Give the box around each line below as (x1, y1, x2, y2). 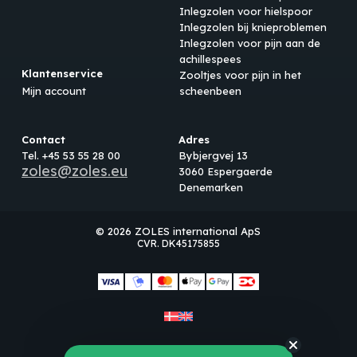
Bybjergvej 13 (178, 148, 248, 162)
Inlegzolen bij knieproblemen (178, 21, 327, 34)
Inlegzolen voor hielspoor (178, 5, 312, 18)
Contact (22, 132, 66, 146)
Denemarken (178, 180, 243, 194)
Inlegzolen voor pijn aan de (178, 37, 320, 50)
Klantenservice (22, 67, 104, 80)
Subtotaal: (59, 304, 124, 323)
